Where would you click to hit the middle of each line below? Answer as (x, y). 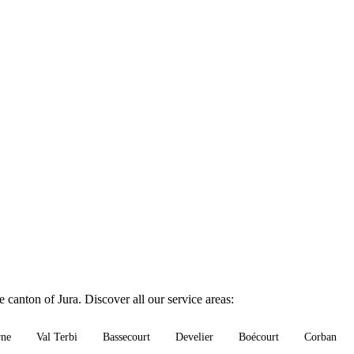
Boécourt (259, 337)
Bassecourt (126, 337)
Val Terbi (57, 337)
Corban (320, 337)
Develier (194, 337)
